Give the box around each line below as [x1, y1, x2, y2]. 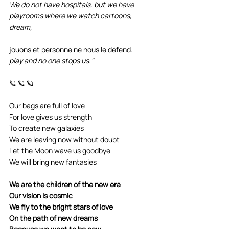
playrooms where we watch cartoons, [9, 10, 133, 20]
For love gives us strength [9, 111, 92, 122]
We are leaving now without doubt [9, 134, 120, 144]
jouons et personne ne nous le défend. [9, 44, 133, 54]
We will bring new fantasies [9, 156, 97, 167]
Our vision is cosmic [9, 190, 73, 200]
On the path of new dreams [9, 213, 98, 223]
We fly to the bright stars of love [9, 201, 113, 212]
